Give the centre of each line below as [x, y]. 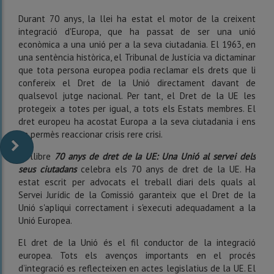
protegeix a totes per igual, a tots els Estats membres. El [137, 109]
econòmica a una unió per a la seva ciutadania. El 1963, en [137, 45]
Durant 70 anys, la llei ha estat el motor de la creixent [137, 19]
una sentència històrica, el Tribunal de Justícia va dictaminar [137, 57]
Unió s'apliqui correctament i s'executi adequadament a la [137, 208]
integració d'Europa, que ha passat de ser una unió [137, 32]
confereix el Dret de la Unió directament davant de [137, 83]
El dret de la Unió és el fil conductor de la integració [137, 243]
